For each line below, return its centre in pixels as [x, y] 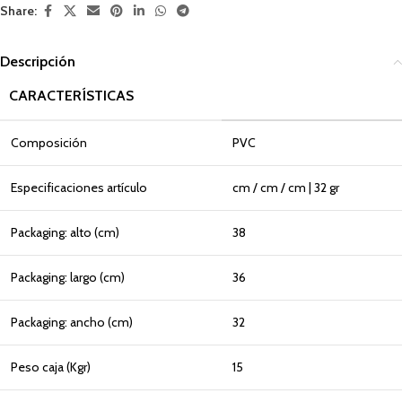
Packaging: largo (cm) [68, 277]
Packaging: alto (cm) [65, 232]
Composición [49, 142]
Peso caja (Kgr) [51, 367]
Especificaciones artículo [79, 187]
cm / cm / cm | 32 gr [286, 187]
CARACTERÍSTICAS [71, 95]
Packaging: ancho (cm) [72, 322]
